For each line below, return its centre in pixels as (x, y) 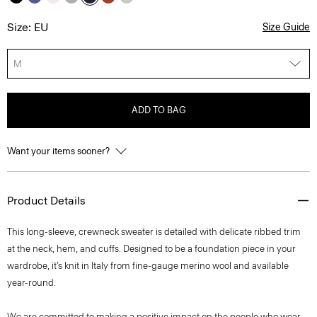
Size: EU (28, 27)
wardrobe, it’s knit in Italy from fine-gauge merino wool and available (148, 266)
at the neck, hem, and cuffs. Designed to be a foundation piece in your (151, 249)
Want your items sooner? (59, 151)
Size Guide (286, 27)
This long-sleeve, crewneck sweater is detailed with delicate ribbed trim (154, 232)
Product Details (46, 201)
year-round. (31, 283)
